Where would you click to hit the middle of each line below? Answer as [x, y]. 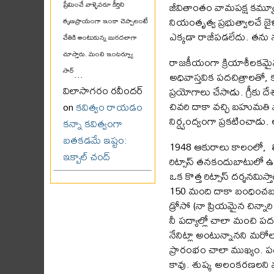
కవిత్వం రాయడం [109, 107]
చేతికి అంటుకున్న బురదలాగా [100, 41]
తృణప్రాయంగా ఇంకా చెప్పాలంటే [106, 24]
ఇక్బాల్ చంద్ [87, 157]
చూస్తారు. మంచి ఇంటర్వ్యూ [98, 57]
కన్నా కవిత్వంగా [93, 124]
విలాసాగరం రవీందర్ [103, 91]
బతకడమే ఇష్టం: [95, 140]
